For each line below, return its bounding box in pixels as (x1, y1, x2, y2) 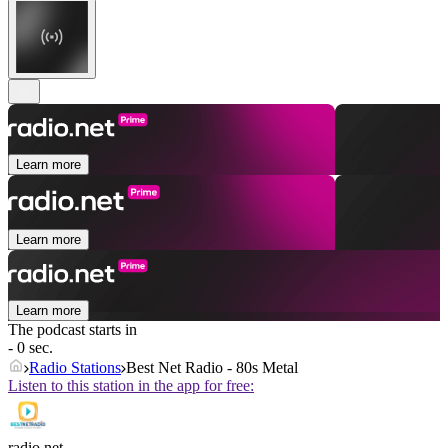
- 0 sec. (8, 339, 53, 357)
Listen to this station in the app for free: (8, 377, 254, 395)
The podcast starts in (8, 321, 137, 339)
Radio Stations (29, 359, 121, 377)
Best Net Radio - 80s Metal (126, 359, 298, 377)
